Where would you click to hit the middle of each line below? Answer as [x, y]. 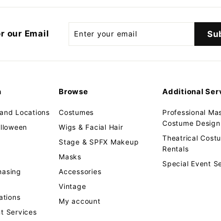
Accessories [80, 171]
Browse [74, 91]
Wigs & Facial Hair [91, 127]
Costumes [76, 112]
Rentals [176, 148]
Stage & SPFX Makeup [99, 142]
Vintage [73, 186]
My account [80, 201]
